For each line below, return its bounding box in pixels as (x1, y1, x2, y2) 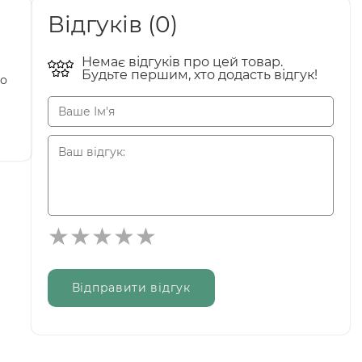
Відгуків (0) (47, 10, 178, 38)
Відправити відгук (71, 280, 191, 295)
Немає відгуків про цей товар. (81, 53, 283, 69)
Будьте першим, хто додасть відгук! (81, 66, 318, 82)
